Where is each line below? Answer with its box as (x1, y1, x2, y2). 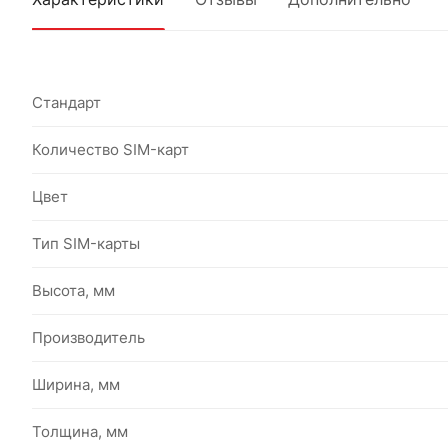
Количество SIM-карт (32, 140, 189, 159)
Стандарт (32, 93, 101, 112)
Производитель (32, 328, 145, 347)
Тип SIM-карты (32, 234, 140, 253)
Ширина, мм (32, 375, 120, 394)
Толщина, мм (32, 422, 128, 441)
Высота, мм (32, 281, 115, 300)
